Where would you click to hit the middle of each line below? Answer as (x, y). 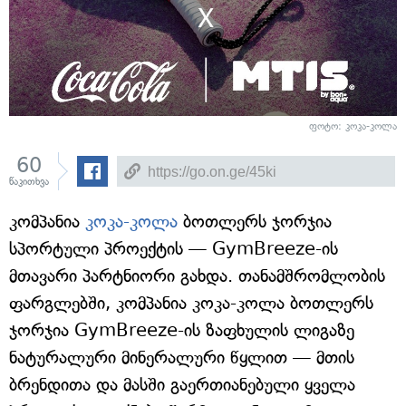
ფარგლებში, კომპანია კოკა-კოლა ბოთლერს (191, 303)
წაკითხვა (29, 182)
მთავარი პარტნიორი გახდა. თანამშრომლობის (197, 276)
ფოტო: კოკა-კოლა (353, 126)
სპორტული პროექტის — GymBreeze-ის (174, 249)
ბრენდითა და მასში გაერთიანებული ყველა (182, 385)
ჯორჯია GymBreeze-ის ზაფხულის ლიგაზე (182, 330)
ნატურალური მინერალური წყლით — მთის (182, 358)
